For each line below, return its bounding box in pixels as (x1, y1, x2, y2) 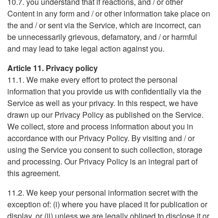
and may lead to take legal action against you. (7, 43, 164, 54)
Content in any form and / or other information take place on (7, 8, 210, 19)
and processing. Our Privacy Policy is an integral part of (7, 156, 198, 167)
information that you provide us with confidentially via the (7, 86, 201, 97)
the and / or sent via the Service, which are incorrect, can (7, 19, 201, 31)
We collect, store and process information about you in (7, 121, 193, 132)
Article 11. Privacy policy (7, 62, 98, 73)
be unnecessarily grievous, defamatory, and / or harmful (7, 31, 197, 42)
